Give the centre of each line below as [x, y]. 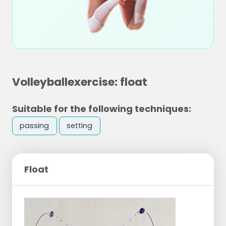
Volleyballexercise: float [80, 82]
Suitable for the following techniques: [102, 109]
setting [80, 126]
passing [35, 126]
